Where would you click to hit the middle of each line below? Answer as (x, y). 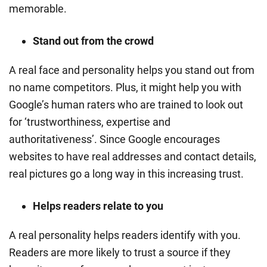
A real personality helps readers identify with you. (125, 235)
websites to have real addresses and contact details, (133, 156)
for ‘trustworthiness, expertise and (90, 122)
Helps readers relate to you (98, 206)
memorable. (38, 8)
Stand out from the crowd (93, 41)
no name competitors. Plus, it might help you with (125, 87)
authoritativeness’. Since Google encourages (114, 139)
